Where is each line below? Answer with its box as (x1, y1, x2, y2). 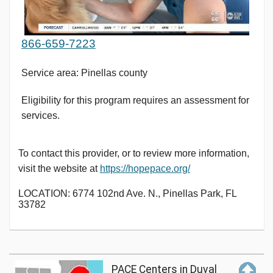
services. (21, 110, 60, 121)
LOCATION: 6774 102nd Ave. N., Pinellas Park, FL (18, 188, 236, 199)
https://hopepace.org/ (99, 163, 190, 174)
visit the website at (18, 163, 100, 174)
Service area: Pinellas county (21, 67, 147, 78)
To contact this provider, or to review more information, (18, 148, 249, 159)
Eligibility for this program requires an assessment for (21, 94, 249, 105)
